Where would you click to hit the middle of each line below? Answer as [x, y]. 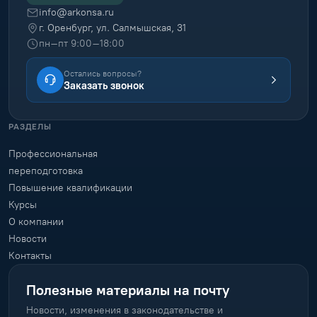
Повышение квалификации [70, 188]
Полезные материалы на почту [128, 290]
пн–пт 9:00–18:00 [82, 44]
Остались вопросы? [103, 73]
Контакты [30, 256]
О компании [36, 222]
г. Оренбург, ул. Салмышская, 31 [113, 28]
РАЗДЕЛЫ [30, 127]
